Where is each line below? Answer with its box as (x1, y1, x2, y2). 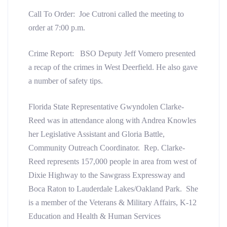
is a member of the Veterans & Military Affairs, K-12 (28, 198, 197, 207)
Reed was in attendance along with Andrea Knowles (28, 116, 196, 125)
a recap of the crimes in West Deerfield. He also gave (28, 62, 198, 71)
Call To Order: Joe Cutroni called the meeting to (28, 9, 184, 18)
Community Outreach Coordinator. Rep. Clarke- (28, 143, 185, 152)
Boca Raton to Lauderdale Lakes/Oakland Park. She (28, 184, 198, 193)
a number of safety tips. (28, 76, 103, 85)
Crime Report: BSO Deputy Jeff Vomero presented (28, 49, 196, 58)
